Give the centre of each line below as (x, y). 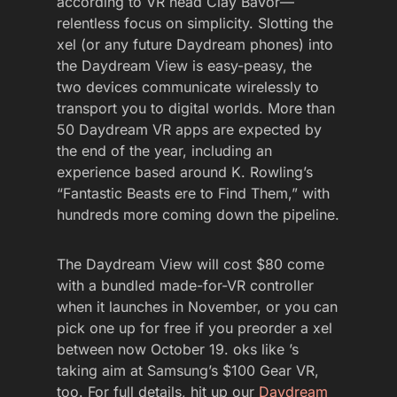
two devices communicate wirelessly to (188, 86)
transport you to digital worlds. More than (196, 108)
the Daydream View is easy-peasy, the (184, 65)
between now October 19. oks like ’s (178, 349)
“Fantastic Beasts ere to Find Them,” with (193, 193)
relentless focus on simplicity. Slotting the (195, 23)
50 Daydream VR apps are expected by (189, 129)
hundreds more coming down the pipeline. (198, 214)
